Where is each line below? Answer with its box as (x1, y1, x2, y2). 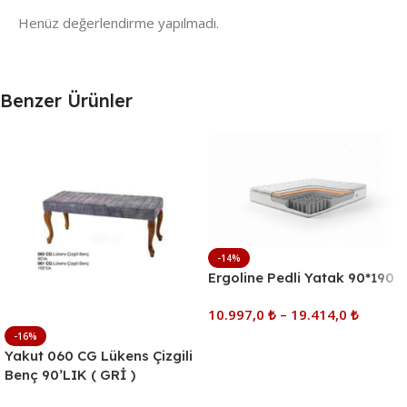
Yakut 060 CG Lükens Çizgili (5, 346, 193, 364)
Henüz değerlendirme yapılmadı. (18, 13, 219, 32)
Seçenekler (219, 333, 284, 351)
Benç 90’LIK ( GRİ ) (5, 365, 135, 383)
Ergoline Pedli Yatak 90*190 (208, 269, 394, 287)
